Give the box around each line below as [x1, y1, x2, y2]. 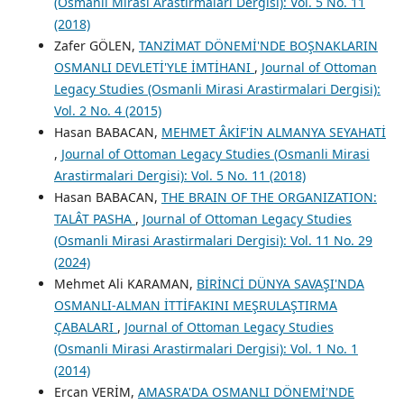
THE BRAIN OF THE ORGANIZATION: [161, 188, 377, 207]
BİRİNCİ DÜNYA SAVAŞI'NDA [196, 275, 364, 293]
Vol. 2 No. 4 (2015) [53, 102, 161, 120]
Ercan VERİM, [53, 383, 138, 401]
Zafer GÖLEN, [53, 37, 139, 55]
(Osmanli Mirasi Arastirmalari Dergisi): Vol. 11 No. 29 [53, 232, 372, 250]
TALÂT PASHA [53, 210, 135, 228]
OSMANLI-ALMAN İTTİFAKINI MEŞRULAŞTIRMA [53, 297, 337, 315]
